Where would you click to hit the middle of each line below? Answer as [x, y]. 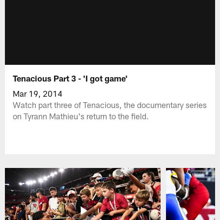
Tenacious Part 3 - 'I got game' [70, 78]
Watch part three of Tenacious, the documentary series [110, 104]
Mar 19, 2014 [38, 93]
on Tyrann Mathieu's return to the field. [81, 116]
